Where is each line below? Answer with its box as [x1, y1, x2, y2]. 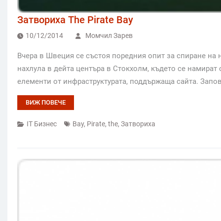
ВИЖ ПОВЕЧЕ [26, 99, 66, 107]
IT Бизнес [27, 120, 57, 128]
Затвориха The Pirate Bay [17, 14, 133, 26]
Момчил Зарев [85, 32, 133, 40]
